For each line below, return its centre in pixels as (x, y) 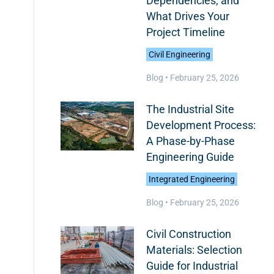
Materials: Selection (194, 250)
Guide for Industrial (192, 266)
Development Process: (201, 125)
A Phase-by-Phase (190, 141)
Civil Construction (188, 234)
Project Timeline (185, 32)
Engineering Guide (190, 157)
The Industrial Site (190, 109)
